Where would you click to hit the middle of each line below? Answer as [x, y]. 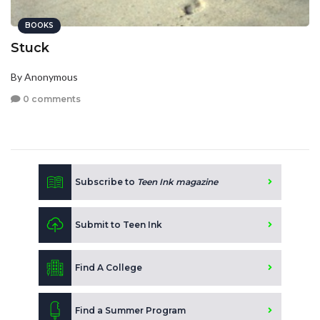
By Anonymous [44, 77]
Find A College [109, 267]
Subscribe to [106, 182]
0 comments [51, 99]
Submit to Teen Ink [119, 225]
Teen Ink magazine [177, 182]
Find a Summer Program [130, 310]
